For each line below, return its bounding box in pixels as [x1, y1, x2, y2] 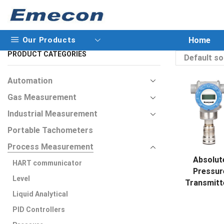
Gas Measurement [7, 92, 76, 102]
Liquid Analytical [12, 189, 68, 198]
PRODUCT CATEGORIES [7, 50, 86, 58]
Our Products [22, 35, 76, 44]
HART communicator [12, 158, 82, 167]
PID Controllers [12, 205, 65, 213]
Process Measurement [7, 141, 93, 151]
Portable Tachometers [7, 125, 93, 135]
